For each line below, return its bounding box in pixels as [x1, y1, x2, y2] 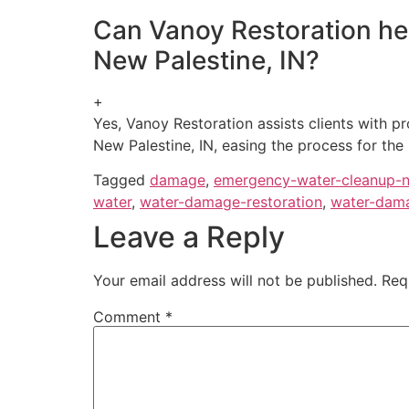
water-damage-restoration [140, 192, 322, 211]
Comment [93, 307, 165, 326]
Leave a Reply [93, 218, 285, 255]
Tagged [93, 170, 150, 189]
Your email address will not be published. [93, 270, 377, 289]
